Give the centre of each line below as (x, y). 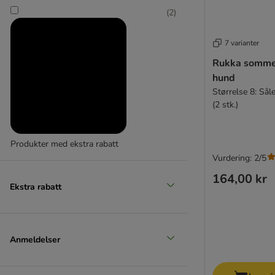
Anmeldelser (35, 239)
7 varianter (242, 43)
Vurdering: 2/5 (239, 158)
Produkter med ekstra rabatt (64, 144)
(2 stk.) (225, 104)
